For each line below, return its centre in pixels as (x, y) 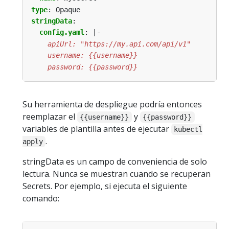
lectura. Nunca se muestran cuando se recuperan (117, 174)
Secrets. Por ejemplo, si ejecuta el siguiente (105, 186)
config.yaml (62, 32)
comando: (41, 199)
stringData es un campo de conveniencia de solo (115, 162)
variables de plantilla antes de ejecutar (97, 129)
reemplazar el (50, 117)
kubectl (188, 130)
